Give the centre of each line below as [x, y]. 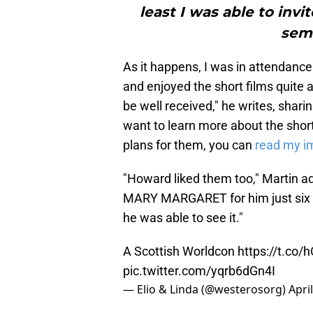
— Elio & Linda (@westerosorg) [206, 290]
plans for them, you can [189, 145]
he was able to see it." [183, 218]
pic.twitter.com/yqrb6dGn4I [199, 271]
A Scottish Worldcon [180, 252]
